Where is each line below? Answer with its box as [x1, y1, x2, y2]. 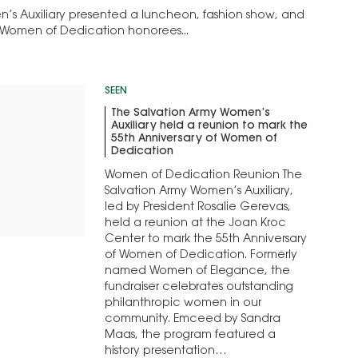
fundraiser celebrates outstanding [105, 282, 294, 294]
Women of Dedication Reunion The [105, 170, 303, 182]
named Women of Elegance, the [105, 266, 291, 278]
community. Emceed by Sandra [105, 314, 281, 326]
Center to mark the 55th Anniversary [105, 234, 308, 246]
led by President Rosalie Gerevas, [105, 202, 292, 214]
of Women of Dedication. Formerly [105, 250, 298, 262]
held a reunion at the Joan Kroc [105, 218, 287, 230]
